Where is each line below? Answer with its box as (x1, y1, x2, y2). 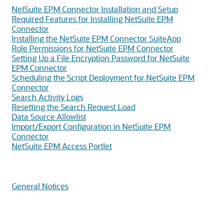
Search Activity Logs (12, 92, 83, 102)
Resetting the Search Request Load (12, 102, 135, 112)
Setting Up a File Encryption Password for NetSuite (12, 53, 190, 63)
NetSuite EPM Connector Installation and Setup (12, 4, 178, 14)
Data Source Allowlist (12, 111, 86, 122)
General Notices (12, 181, 68, 191)
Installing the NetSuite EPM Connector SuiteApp (12, 33, 181, 44)
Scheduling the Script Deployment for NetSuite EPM (12, 72, 195, 83)
